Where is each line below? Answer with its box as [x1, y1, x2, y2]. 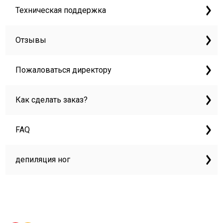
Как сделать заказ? [15, 95, 88, 105]
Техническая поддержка [15, 5, 107, 15]
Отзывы [15, 35, 47, 45]
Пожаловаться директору [15, 65, 112, 75]
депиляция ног [15, 155, 71, 164]
